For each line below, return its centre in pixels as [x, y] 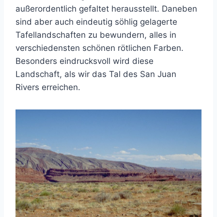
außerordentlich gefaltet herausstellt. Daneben [106, 8]
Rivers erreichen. [48, 87]
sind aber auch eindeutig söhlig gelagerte [96, 22]
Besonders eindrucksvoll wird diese [85, 61]
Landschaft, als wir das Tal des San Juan [96, 74]
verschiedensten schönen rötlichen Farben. [100, 48]
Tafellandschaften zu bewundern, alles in [96, 35]
